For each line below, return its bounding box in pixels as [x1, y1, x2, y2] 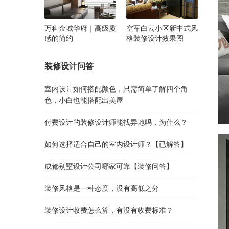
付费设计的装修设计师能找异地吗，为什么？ [44, 117, 188, 126]
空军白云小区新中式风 [126, 23, 198, 32]
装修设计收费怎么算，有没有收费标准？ [44, 205, 173, 214]
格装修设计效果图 [126, 33, 184, 42]
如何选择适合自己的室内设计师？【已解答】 [44, 139, 188, 148]
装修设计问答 [44, 60, 94, 71]
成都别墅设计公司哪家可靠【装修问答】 [44, 161, 173, 170]
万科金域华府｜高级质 [44, 23, 116, 32]
